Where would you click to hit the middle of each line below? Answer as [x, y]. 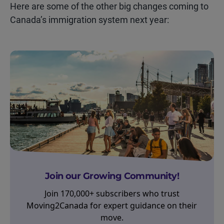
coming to [188, 6]
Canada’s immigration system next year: [89, 20]
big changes [143, 6]
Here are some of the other [64, 6]
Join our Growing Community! [112, 176]
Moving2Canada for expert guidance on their [112, 205]
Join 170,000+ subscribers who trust [112, 193]
